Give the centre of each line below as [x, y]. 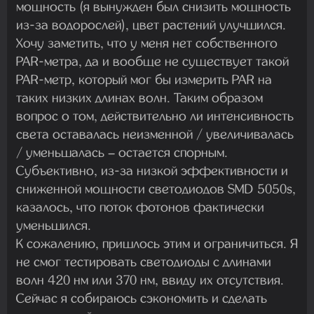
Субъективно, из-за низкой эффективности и [152, 170]
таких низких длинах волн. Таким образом [139, 97]
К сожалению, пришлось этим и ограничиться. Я [157, 243]
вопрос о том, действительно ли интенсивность [155, 116]
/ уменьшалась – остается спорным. [122, 152]
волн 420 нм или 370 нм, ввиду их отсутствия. [150, 280]
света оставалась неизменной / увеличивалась [155, 134]
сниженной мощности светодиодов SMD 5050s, [156, 189]
